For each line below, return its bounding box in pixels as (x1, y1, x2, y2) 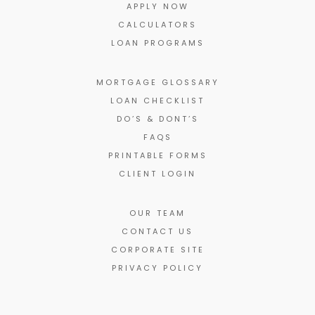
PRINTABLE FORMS (108, 149, 207, 161)
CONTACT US (122, 225, 193, 237)
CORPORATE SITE (110, 243, 205, 255)
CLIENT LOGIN (119, 167, 196, 179)
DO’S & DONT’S (116, 112, 199, 124)
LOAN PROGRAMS (110, 37, 205, 49)
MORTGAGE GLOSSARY (96, 76, 219, 88)
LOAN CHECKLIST (110, 94, 205, 106)
